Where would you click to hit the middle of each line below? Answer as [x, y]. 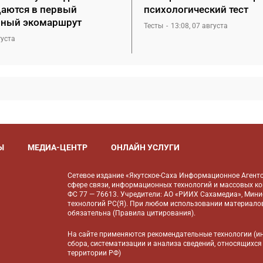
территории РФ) [95, 253]
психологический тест [196, 9]
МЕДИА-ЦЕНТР [57, 147]
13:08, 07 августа [199, 26]
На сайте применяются [108, 234]
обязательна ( [92, 213]
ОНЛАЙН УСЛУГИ [145, 147]
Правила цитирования [154, 213]
